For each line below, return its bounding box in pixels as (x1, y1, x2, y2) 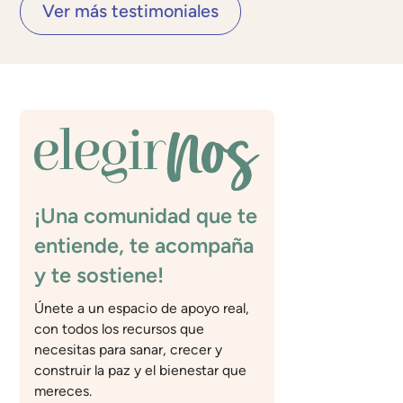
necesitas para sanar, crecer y (34, 341, 223, 359)
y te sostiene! (34, 263, 165, 289)
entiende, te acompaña (34, 233, 255, 259)
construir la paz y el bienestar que (34, 362, 247, 380)
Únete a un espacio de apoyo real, (34, 300, 250, 318)
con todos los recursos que (34, 320, 205, 338)
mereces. (34, 382, 93, 400)
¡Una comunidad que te (34, 203, 258, 229)
